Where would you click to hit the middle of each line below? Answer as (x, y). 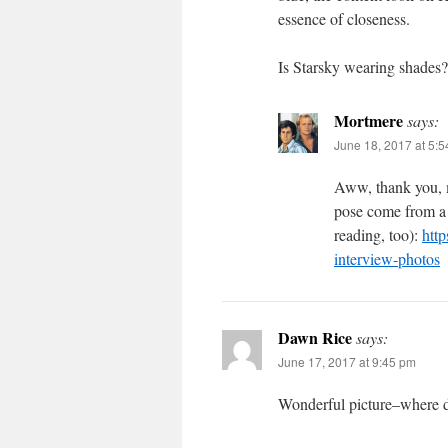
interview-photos (387, 259)
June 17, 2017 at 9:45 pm (347, 362)
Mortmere (368, 121)
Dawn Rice (315, 338)
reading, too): (378, 235)
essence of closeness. (344, 19)
